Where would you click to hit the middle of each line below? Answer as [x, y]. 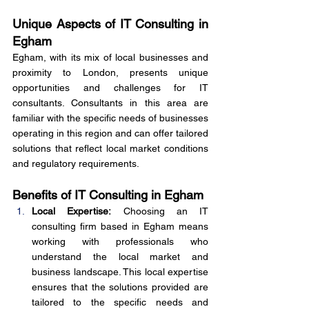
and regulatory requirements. [76, 163]
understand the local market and [120, 257]
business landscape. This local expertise [120, 272]
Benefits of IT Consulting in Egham [108, 195]
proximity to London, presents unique [110, 72]
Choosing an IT [160, 211]
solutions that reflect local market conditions [110, 148]
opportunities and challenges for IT [110, 88]
